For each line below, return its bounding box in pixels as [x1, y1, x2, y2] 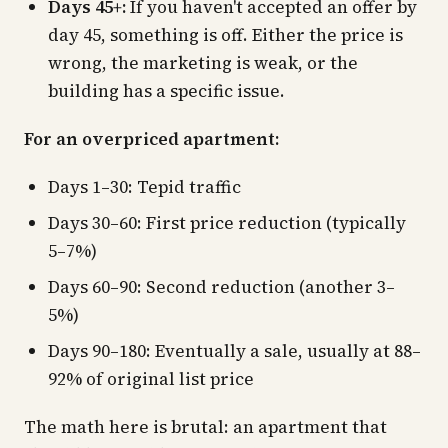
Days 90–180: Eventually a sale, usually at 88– [48, 339, 421, 363]
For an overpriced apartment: [24, 127, 279, 151]
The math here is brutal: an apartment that [24, 415, 387, 439]
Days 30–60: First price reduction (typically [48, 211, 406, 235]
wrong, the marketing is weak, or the [48, 51, 358, 75]
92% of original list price [48, 367, 254, 391]
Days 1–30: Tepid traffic [48, 175, 241, 199]
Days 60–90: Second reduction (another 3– [48, 275, 395, 299]
